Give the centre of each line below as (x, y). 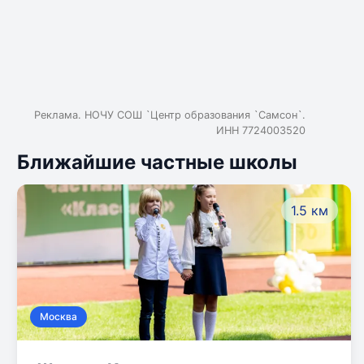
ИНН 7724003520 (261, 130)
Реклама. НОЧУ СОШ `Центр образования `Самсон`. (170, 115)
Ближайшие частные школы (157, 162)
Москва (58, 316)
